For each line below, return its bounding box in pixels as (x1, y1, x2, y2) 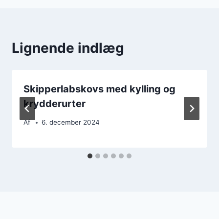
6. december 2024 (42, 118, 100, 127)
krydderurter (23, 97, 86, 109)
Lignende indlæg (12, 39, 124, 56)
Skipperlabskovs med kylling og (23, 83, 175, 95)
